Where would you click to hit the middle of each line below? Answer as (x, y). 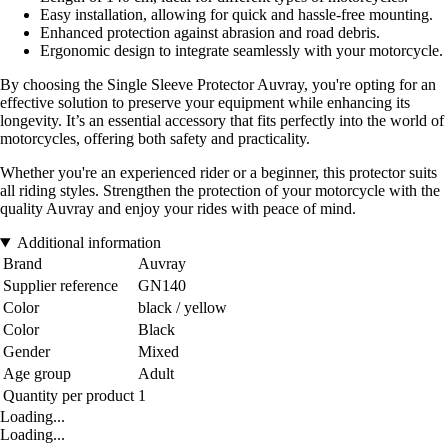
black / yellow (182, 308)
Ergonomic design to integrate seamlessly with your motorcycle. (241, 51)
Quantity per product (68, 396)
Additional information (88, 243)
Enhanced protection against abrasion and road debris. (210, 33)
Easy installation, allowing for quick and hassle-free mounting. (236, 15)
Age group (37, 374)
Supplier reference (60, 286)
